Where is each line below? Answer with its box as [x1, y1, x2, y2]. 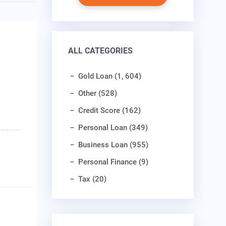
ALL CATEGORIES [68, 46, 133, 56]
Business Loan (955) [78, 140, 148, 150]
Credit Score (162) [78, 106, 141, 116]
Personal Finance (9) [78, 157, 148, 167]
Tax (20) [78, 175, 106, 184]
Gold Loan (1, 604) [78, 72, 141, 81]
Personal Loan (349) [78, 123, 148, 133]
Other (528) [78, 89, 117, 98]
